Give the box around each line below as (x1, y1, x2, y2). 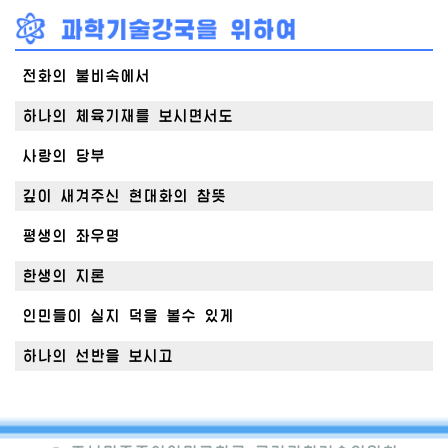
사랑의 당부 (22, 148, 105, 165)
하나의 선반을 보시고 (22, 348, 173, 365)
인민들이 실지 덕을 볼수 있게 (22, 308, 234, 325)
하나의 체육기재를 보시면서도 (22, 108, 233, 125)
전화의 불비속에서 (22, 68, 150, 85)
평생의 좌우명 (22, 228, 120, 245)
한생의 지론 (22, 268, 105, 285)
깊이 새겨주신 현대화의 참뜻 (22, 188, 226, 205)
